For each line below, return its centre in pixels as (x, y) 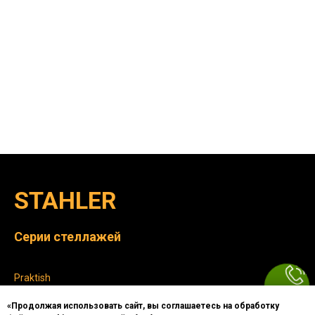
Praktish (32, 278)
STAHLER (65, 200)
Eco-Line (33, 301)
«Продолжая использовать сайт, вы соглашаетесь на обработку (143, 306)
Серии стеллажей (67, 237)
